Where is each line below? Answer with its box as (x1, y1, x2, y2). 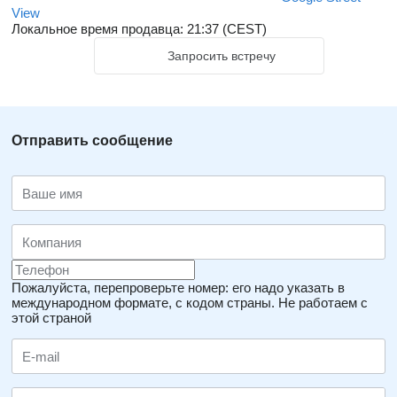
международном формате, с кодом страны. (12, 295, 275, 310)
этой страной (12, 310, 91, 325)
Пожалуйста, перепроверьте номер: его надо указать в (12, 280, 345, 295)
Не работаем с (278, 295, 368, 310)
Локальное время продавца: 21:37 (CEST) (12, 21, 267, 36)
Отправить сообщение (12, 133, 173, 148)
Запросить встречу (167, 49, 276, 63)
